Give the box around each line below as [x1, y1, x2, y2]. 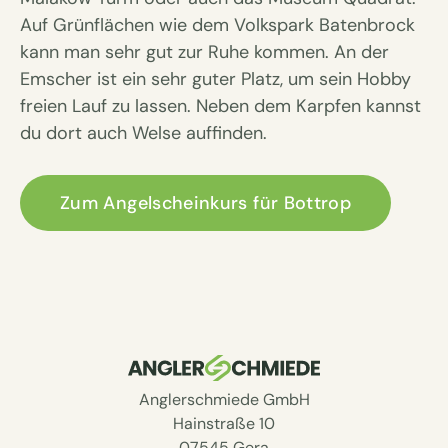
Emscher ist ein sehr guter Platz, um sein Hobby [20, 67, 411, 92]
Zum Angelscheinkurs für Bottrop [60, 191, 352, 216]
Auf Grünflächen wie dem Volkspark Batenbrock [20, 13, 415, 38]
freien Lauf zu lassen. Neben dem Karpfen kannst [20, 94, 421, 119]
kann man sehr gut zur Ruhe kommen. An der [20, 40, 389, 65]
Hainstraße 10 [173, 412, 275, 434]
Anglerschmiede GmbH [138, 388, 310, 410]
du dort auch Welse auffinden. [20, 121, 267, 146]
